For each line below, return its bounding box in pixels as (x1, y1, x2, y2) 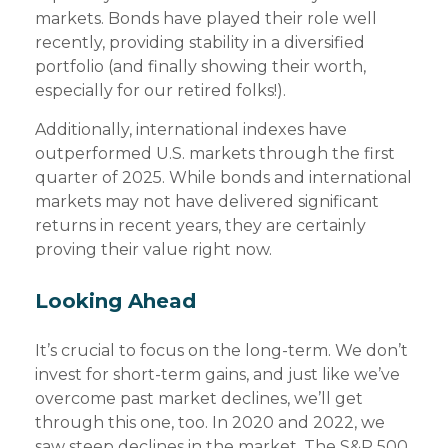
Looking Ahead (35, 288, 196, 313)
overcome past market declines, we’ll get (35, 389, 363, 409)
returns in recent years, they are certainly (35, 216, 366, 236)
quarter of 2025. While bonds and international (35, 168, 412, 188)
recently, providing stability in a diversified (35, 33, 365, 53)
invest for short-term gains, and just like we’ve (35, 365, 400, 385)
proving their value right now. (35, 240, 272, 260)
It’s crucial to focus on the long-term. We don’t (35, 341, 408, 361)
